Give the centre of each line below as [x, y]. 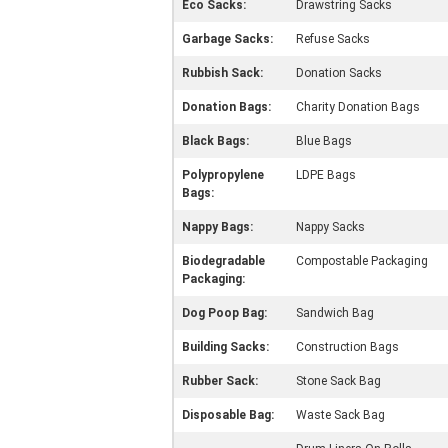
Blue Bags [324, 141]
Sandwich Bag [335, 313]
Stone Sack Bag [338, 381]
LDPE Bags [326, 175]
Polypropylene [223, 175]
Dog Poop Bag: [224, 313]
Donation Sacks [339, 73]
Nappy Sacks [330, 227]
